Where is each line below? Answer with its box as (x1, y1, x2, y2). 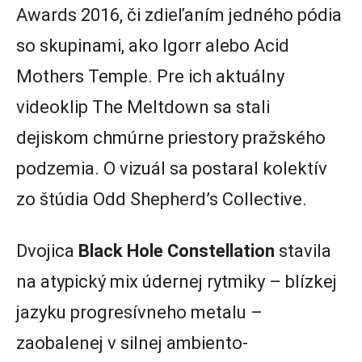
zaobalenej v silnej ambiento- (16, 333, 248, 354)
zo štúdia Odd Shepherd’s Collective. (16, 189, 307, 210)
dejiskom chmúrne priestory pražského (16, 128, 326, 149)
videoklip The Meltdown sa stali (16, 97, 270, 118)
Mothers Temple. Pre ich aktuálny (16, 66, 284, 87)
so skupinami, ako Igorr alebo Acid (16, 36, 289, 57)
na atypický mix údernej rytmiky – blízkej (16, 271, 337, 293)
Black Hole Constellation (78, 241, 275, 262)
